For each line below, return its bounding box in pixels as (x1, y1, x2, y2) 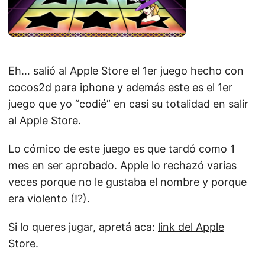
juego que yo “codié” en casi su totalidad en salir (8, 98, 248, 110)
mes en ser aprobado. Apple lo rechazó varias (8, 159, 237, 172)
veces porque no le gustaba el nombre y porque (8, 176, 247, 188)
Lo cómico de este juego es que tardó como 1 (8, 143, 235, 155)
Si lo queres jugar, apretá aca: (8, 221, 158, 233)
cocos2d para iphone (8, 81, 114, 93)
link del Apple (158, 221, 224, 233)
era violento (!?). (8, 192, 90, 205)
